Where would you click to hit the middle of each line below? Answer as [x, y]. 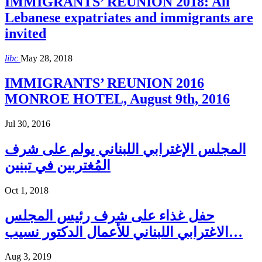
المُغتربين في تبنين [58, 165]
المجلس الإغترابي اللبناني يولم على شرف [125, 149]
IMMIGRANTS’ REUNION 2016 [104, 83]
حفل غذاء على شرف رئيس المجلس [110, 216]
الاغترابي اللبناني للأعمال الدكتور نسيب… [236, 232]
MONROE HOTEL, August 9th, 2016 [117, 99]
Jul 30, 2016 [27, 123]
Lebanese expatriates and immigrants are [129, 18]
